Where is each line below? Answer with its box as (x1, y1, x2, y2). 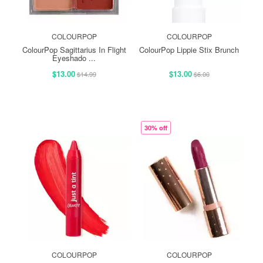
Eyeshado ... (52, 52, 96, 63)
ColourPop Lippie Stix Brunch (139, 43, 239, 55)
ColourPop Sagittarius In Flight (22, 43, 126, 55)
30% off (144, 123, 167, 132)
